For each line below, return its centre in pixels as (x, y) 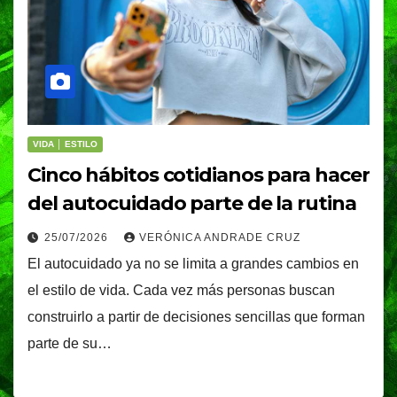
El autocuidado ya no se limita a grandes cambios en (193, 264)
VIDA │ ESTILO (65, 144)
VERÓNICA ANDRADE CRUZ (220, 238)
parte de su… (70, 344)
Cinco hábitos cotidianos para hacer (198, 175)
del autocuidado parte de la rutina (192, 204)
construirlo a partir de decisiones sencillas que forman (196, 317)
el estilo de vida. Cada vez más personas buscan (181, 291)
